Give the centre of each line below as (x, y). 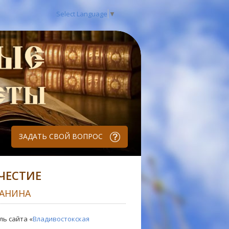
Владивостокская (61, 219)
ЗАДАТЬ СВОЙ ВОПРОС (62, 136)
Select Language (82, 14)
